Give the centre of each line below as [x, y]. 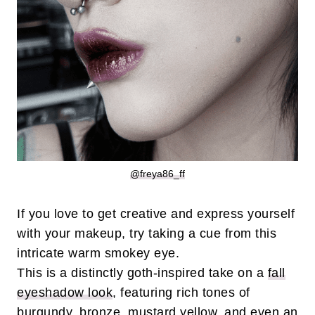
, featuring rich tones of [181, 293]
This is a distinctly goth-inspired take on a [142, 273]
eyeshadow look [65, 293]
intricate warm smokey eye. [100, 253]
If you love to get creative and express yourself [156, 214]
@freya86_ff [157, 174]
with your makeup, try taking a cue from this [147, 234]
